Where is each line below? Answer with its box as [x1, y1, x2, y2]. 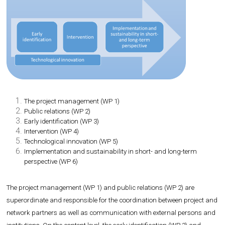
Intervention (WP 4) [24, 128, 79, 136]
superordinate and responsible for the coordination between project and [7, 196, 218, 204]
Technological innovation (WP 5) [24, 138, 119, 146]
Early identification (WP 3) [24, 118, 99, 126]
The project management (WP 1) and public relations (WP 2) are [7, 184, 195, 192]
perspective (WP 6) [24, 158, 78, 166]
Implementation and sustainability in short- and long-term [24, 148, 197, 156]
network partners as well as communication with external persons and [7, 209, 216, 217]
